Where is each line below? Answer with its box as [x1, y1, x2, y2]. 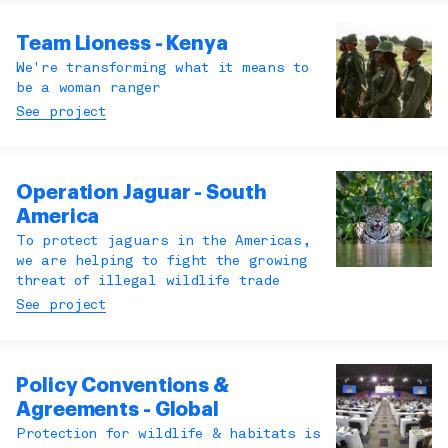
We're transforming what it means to [16, 62, 309, 76]
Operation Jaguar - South [16, 182, 267, 204]
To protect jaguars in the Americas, [16, 235, 311, 249]
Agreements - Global [16, 399, 220, 421]
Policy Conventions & [16, 375, 229, 397]
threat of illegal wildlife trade [16, 275, 280, 289]
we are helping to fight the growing [16, 255, 308, 269]
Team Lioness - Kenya [16, 33, 228, 55]
